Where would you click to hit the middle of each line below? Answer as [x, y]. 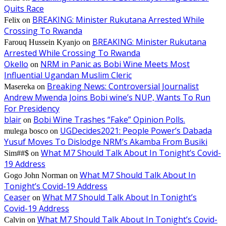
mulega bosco [26, 131]
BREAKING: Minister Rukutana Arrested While [118, 20]
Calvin [15, 220]
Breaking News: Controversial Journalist [123, 87]
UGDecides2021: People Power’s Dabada [136, 131]
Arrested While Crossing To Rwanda [72, 53]
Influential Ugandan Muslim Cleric [68, 75]
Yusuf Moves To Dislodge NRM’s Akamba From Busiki [106, 142]
